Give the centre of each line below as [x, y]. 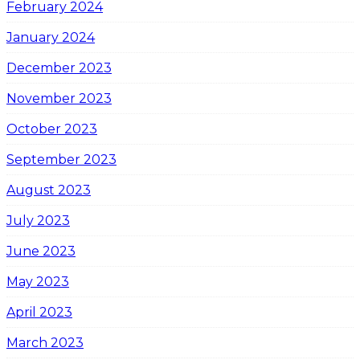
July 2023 [38, 220]
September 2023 [61, 159]
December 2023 [59, 67]
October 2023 [52, 129]
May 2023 [38, 281]
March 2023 [45, 342]
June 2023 [41, 251]
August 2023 [49, 190]
